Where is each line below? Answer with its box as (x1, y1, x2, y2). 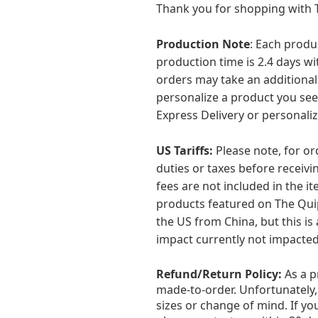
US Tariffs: (156, 143, 213, 159)
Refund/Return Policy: (156, 266, 282, 283)
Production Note (156, 36, 250, 53)
